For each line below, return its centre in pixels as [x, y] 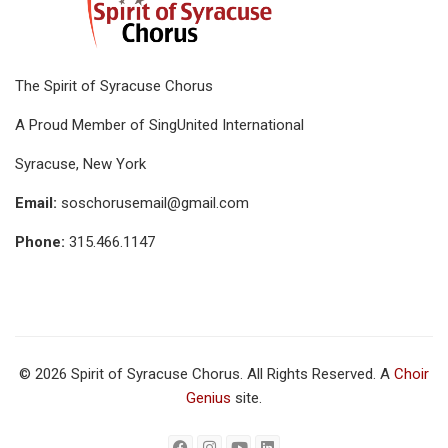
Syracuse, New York [80, 164]
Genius [208, 397]
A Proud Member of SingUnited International [159, 125]
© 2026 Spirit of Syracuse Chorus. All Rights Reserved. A [206, 373]
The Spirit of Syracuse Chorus [114, 86]
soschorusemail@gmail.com [155, 203]
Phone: [40, 242]
